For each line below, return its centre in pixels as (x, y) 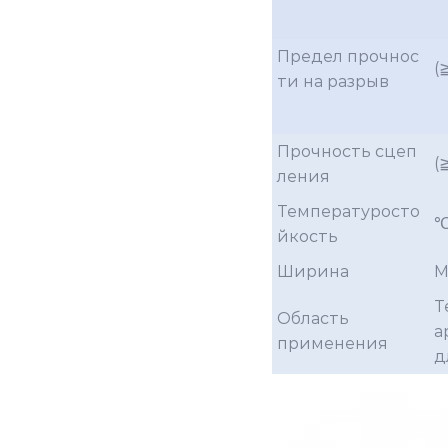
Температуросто (348, 211)
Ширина (313, 271)
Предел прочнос (348, 56)
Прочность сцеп (347, 151)
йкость (309, 236)
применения (332, 343)
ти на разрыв (335, 81)
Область (313, 318)
